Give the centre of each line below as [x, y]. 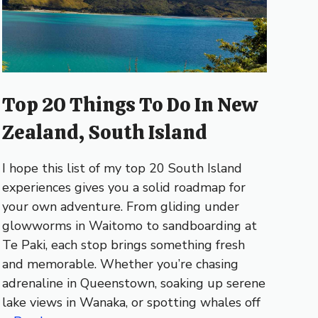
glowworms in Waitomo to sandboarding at [129, 226]
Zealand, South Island [104, 132]
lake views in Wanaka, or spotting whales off [131, 303]
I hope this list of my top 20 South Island [122, 169]
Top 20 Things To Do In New [130, 105]
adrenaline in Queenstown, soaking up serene [133, 284]
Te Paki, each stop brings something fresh [123, 245]
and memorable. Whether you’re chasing [120, 264]
